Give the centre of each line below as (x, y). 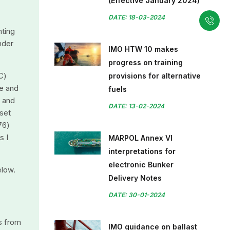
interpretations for (142, 151)
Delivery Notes (135, 178)
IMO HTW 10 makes (143, 49)
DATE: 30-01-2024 (137, 195)
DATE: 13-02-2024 (136, 106)
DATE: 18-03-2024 (137, 17)
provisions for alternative (155, 76)
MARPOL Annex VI (140, 138)
